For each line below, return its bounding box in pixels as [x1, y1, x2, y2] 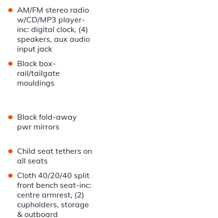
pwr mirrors [17, 122, 60, 132]
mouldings [17, 78, 55, 88]
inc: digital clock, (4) [17, 24, 89, 35]
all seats [17, 156, 48, 166]
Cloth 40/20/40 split [17, 170, 90, 181]
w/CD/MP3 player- [17, 15, 86, 25]
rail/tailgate [17, 68, 60, 78]
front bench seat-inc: [17, 180, 92, 190]
